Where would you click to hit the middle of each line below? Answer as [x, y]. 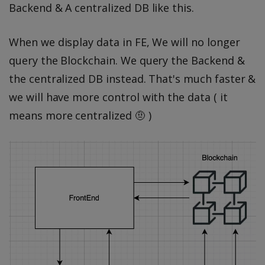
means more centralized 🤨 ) [80, 116]
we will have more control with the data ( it [118, 97]
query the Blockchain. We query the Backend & [127, 61]
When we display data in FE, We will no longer [125, 42]
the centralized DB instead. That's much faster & [132, 79]
